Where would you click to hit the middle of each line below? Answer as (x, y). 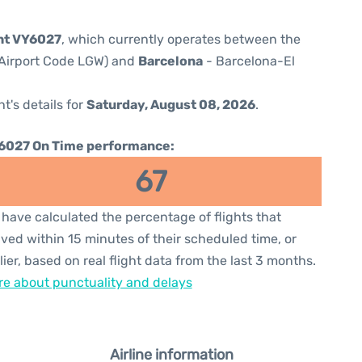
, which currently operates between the (181, 39)
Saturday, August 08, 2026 (171, 105)
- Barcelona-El (249, 61)
